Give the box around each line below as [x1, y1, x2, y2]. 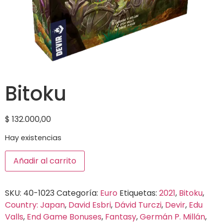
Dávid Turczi [114, 199, 162, 211]
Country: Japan [5, 199, 65, 211]
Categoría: [56, 187, 100, 199]
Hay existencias [5, 133, 61, 143]
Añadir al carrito [13, 155, 76, 166]
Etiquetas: [119, 187, 159, 199]
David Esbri [68, 199, 111, 211]
